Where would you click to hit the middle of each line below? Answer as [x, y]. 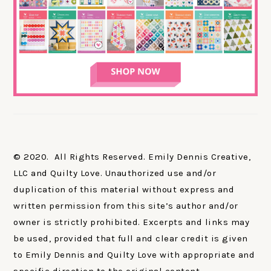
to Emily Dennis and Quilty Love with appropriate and [134, 255]
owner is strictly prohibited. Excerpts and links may [132, 222]
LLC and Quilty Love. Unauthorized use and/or [115, 173]
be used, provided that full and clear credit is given [131, 239]
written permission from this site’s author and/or [126, 206]
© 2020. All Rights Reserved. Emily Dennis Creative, [132, 157]
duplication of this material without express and [124, 190]
